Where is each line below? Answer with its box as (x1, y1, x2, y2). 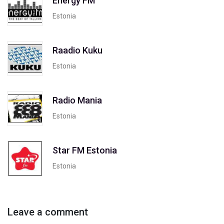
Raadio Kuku (52, 44, 102, 55)
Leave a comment (7, 206, 88, 218)
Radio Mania (52, 94, 102, 105)
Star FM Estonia (52, 144, 117, 155)
